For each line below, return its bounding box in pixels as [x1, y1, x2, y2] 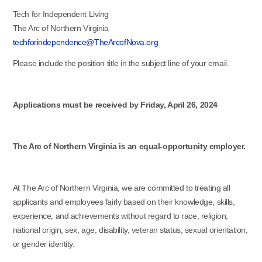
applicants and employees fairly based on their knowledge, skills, [12, 197, 235, 207]
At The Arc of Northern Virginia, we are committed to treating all [12, 183, 230, 193]
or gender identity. [12, 239, 75, 249]
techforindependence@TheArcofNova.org [12, 37, 158, 47]
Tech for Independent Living [12, 9, 109, 19]
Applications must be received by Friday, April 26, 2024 [12, 99, 218, 109]
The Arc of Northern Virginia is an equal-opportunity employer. [12, 142, 246, 151]
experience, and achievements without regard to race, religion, [12, 211, 228, 221]
